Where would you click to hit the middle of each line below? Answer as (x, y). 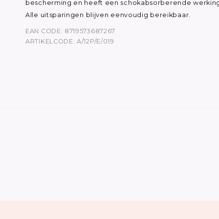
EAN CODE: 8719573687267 (71, 31)
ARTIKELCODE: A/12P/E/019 (70, 41)
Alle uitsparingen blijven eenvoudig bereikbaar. (108, 15)
